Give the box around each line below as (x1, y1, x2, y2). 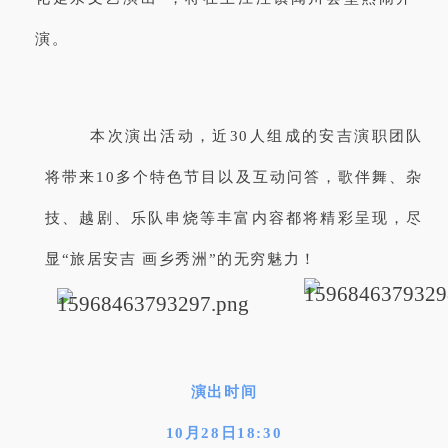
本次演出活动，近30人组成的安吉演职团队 (90, 127, 424, 144)
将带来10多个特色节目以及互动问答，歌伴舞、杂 (44, 168, 424, 185)
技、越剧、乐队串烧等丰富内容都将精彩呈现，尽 (44, 209, 424, 226)
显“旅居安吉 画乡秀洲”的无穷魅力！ (44, 250, 317, 267)
